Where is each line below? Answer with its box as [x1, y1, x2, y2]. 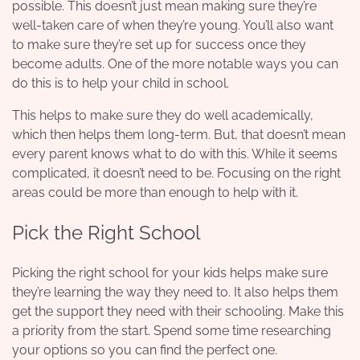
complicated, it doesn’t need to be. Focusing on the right [12, 165, 341, 181]
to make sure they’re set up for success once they [12, 36, 306, 52]
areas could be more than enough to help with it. [12, 184, 298, 200]
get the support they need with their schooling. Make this [12, 303, 344, 319]
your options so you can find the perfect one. [12, 342, 277, 358]
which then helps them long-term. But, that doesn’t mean [12, 126, 346, 142]
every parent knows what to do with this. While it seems [12, 145, 337, 162]
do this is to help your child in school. [12, 75, 229, 91]
